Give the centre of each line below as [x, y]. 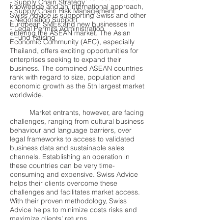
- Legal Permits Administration [57, 28]
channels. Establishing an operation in [70, 157]
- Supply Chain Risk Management [62, 11]
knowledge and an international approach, [77, 6]
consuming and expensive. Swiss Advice [74, 174]
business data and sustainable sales [67, 148]
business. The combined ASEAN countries [76, 68]
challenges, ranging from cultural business [77, 121]
